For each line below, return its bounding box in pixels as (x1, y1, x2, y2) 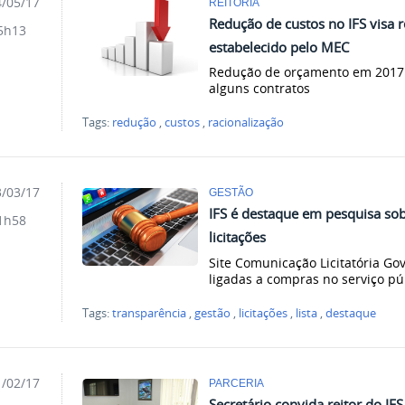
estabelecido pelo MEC (209, 37, 350, 56)
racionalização (208, 115, 285, 131)
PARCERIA (209, 377, 265, 390)
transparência (112, 306, 187, 322)
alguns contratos (209, 80, 311, 98)
